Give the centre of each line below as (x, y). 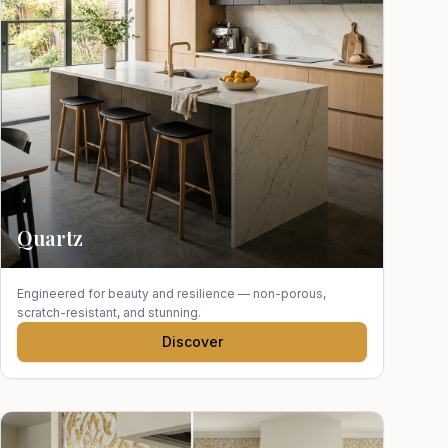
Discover (192, 341)
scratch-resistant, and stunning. (109, 312)
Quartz (50, 237)
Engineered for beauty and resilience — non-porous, (171, 293)
